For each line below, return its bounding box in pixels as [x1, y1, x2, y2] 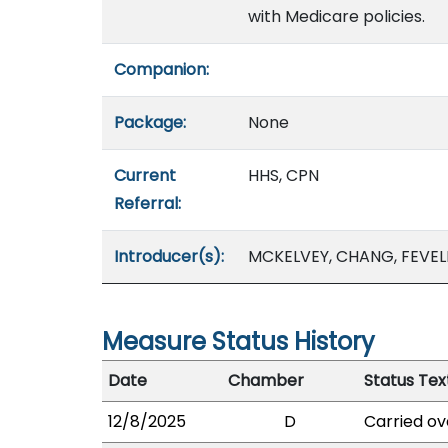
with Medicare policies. [248, 5, 425, 28]
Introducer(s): [114, 245, 224, 268]
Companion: [114, 58, 209, 81]
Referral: [114, 192, 181, 215]
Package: [114, 111, 186, 134]
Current [114, 164, 176, 187]
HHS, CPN [248, 164, 319, 187]
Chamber [228, 369, 304, 392]
